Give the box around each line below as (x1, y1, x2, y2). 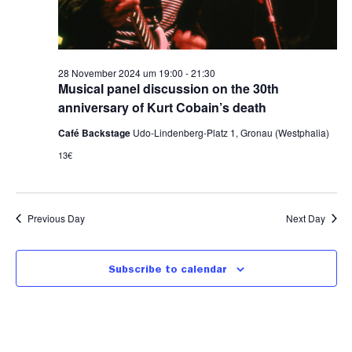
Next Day (285, 211, 325, 225)
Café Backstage (57, 126, 133, 140)
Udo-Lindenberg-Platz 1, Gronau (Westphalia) (132, 126, 329, 139)
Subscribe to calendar (108, 265, 227, 276)
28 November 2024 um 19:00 (57, 66, 183, 79)
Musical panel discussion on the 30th (57, 79, 279, 97)
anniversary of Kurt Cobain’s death (57, 98, 266, 116)
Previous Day (27, 211, 85, 225)
